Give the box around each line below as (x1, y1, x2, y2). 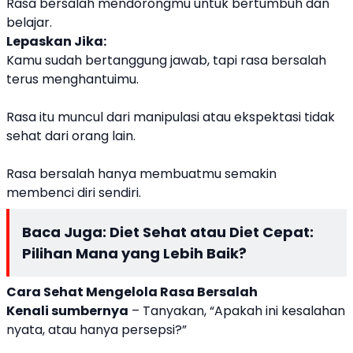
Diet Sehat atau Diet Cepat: (110, 222, 314, 243)
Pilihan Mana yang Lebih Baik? (22, 243, 247, 264)
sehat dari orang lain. (6, 127, 136, 146)
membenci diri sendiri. (6, 184, 141, 203)
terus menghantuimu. (6, 70, 139, 89)
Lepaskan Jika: (6, 32, 106, 51)
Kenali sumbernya (6, 302, 128, 321)
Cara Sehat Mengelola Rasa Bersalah (6, 283, 258, 302)
